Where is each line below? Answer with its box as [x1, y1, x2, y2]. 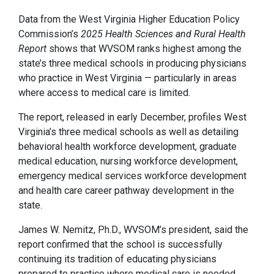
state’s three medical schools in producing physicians [18, 57, 246, 69]
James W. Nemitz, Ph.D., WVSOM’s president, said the [18, 223, 248, 235]
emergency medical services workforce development [18, 169, 246, 182]
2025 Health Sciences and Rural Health [81, 28, 246, 40]
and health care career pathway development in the [18, 184, 234, 196]
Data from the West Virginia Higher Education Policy [18, 13, 240, 25]
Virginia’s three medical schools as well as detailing [18, 125, 239, 138]
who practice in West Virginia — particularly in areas [18, 72, 237, 84]
